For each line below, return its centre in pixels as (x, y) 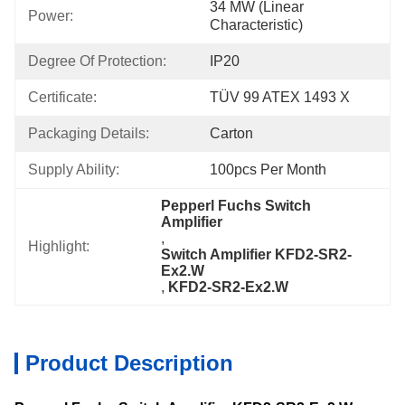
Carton (231, 133)
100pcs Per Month (268, 170)
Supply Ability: (74, 170)
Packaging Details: (89, 133)
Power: (51, 16)
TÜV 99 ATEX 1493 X (280, 97)
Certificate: (62, 97)
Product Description (129, 363)
